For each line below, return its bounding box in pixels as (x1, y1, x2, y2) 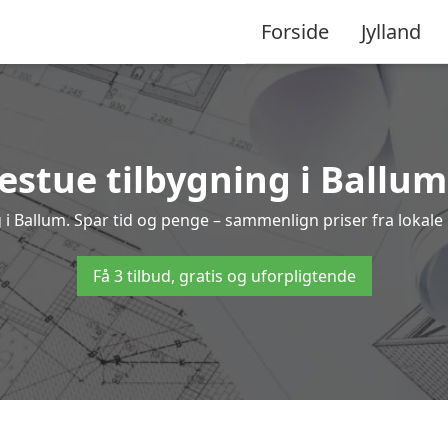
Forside (261, 17, 329, 45)
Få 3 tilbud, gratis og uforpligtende (92, 265, 356, 287)
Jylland (361, 17, 421, 45)
